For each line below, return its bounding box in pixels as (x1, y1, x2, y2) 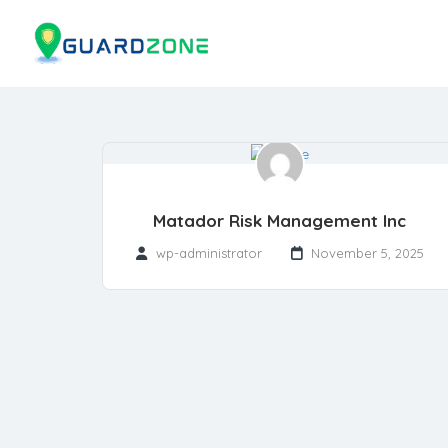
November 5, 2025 (310, 245, 424, 262)
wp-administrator (155, 245, 262, 262)
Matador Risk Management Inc (153, 210, 406, 232)
